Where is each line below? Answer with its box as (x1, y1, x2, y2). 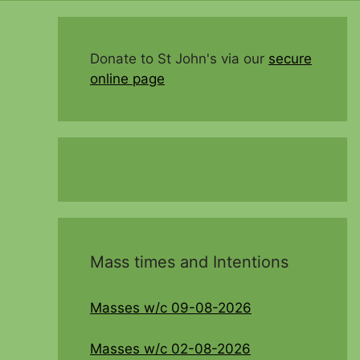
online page (90, 71, 165, 88)
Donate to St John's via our (90, 51, 268, 67)
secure (268, 51, 312, 67)
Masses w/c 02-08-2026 (90, 340, 251, 357)
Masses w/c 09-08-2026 (90, 300, 252, 317)
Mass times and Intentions (90, 252, 288, 272)
